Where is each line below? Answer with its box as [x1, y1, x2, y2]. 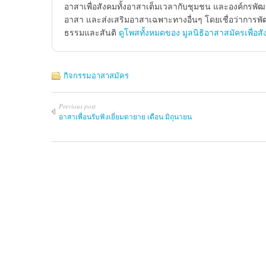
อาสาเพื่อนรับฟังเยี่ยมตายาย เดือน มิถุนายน [59, 112, 192, 121]
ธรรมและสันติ [64, 27, 119, 38]
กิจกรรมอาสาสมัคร [64, 70, 129, 81]
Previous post [59, 102, 96, 110]
